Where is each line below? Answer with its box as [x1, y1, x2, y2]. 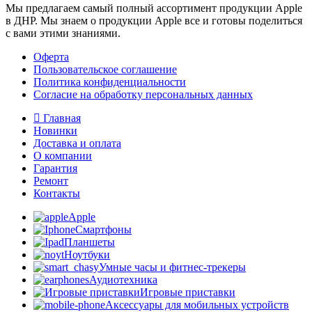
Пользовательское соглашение [33, 63, 177, 76]
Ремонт [33, 175, 68, 187]
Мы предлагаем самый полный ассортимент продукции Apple [6, 2, 302, 15]
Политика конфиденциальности [33, 76, 186, 88]
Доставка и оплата [33, 137, 121, 150]
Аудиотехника [89, 274, 157, 286]
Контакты [33, 187, 80, 200]
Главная [43, 112, 81, 125]
